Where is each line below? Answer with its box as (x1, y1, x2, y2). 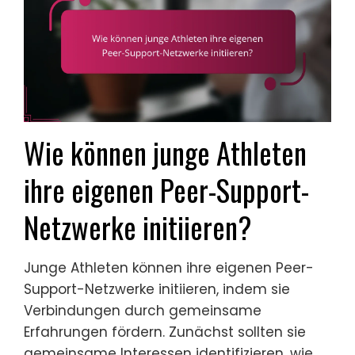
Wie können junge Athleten (24, 131, 307, 175)
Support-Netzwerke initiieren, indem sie (24, 280, 290, 300)
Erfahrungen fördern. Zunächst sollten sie (24, 323, 306, 342)
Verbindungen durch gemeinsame (24, 301, 261, 321)
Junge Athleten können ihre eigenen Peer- (24, 258, 314, 278)
